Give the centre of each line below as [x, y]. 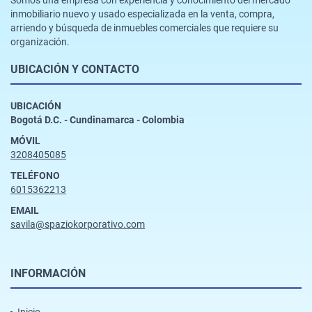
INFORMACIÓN [48, 273]
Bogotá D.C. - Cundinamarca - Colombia [97, 119]
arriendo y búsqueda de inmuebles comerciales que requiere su [145, 28]
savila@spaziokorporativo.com [78, 224]
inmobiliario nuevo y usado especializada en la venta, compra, [142, 14]
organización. [40, 41]
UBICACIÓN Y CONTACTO [75, 69]
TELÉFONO [35, 175]
